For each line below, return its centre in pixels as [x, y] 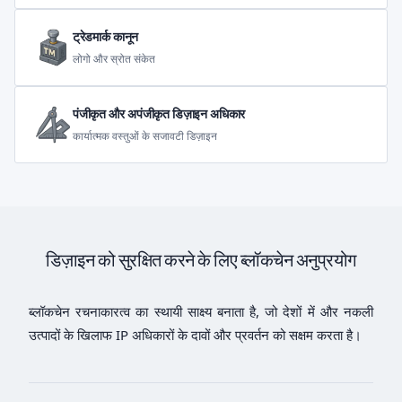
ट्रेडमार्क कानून [105, 36]
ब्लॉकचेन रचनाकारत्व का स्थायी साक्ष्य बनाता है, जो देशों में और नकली [201, 311]
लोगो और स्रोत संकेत [114, 59]
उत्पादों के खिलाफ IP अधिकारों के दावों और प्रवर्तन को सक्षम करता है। [195, 335]
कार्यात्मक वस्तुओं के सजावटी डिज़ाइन [145, 136]
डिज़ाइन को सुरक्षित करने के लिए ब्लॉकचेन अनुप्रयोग [201, 260]
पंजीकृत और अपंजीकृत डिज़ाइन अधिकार [159, 114]
